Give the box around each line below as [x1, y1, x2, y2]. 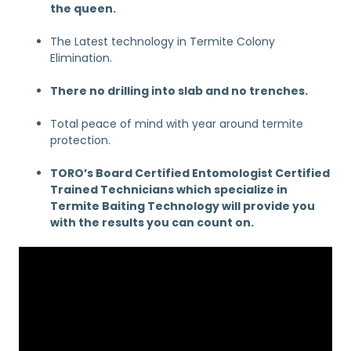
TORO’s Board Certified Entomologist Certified [50, 165, 330, 181]
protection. [50, 132, 110, 148]
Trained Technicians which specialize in [50, 181, 288, 197]
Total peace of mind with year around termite [50, 115, 303, 132]
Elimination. [50, 49, 112, 66]
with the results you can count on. [50, 214, 254, 230]
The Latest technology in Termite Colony [50, 33, 275, 49]
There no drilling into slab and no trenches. [50, 82, 308, 99]
